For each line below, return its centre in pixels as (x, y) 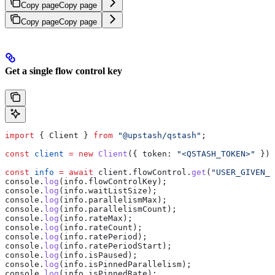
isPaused (108, 255)
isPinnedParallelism (135, 265)
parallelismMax (123, 200)
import (20, 136)
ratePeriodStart (125, 246)
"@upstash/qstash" (157, 136)
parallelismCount (128, 209)
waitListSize (118, 191)
